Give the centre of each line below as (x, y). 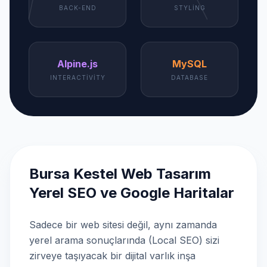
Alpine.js (77, 64)
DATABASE (190, 77)
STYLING (190, 8)
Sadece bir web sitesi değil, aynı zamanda (123, 225)
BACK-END (77, 8)
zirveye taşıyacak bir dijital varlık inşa (112, 256)
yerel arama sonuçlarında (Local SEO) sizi (124, 240)
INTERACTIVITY (77, 77)
